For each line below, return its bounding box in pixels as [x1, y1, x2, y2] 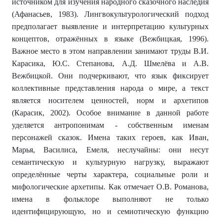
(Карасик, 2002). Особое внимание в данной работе [12, 109, 209, 117]
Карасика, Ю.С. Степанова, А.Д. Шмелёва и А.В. [12, 59, 209, 68]
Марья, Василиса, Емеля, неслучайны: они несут [12, 146, 209, 154]
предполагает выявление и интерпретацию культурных [12, 22, 209, 31]
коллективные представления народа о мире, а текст [12, 84, 209, 93]
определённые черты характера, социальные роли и [12, 170, 209, 179]
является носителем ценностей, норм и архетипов [12, 96, 209, 105]
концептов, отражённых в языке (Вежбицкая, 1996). [12, 35, 209, 43]
